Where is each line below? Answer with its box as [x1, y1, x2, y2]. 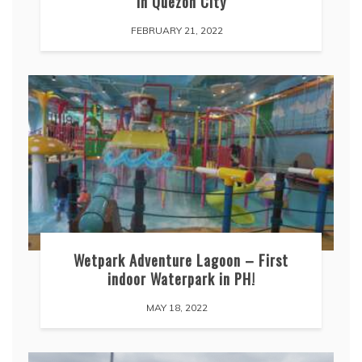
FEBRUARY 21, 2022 [131, 23, 223, 36]
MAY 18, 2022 [146, 301, 208, 314]
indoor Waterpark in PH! [107, 267, 255, 290]
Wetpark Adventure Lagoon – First [74, 249, 288, 271]
